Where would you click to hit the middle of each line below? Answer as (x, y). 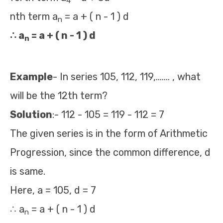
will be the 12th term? (59, 96)
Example (31, 77)
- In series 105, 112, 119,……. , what (127, 77)
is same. (28, 171)
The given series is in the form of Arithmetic (109, 133)
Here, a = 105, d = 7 (53, 190)
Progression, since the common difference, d (110, 152)
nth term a (34, 16)
